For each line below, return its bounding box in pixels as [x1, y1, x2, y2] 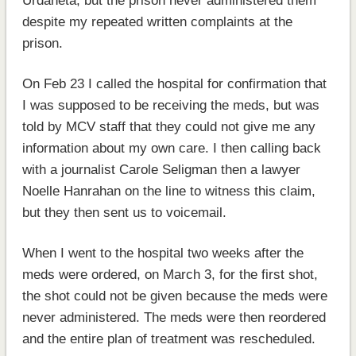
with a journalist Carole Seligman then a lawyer [21, 161, 300, 177]
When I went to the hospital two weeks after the [21, 245, 304, 261]
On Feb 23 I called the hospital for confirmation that [21, 75, 327, 91]
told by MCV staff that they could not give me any [21, 118, 315, 134]
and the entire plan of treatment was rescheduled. [21, 331, 315, 346]
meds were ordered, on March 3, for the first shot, [21, 266, 318, 282]
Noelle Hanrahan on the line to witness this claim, [21, 183, 315, 199]
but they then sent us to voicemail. [21, 204, 226, 220]
